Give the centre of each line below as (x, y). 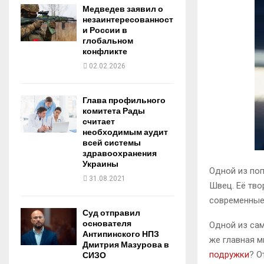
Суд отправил (111, 213)
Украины (100, 164)
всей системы (112, 143)
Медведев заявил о (123, 9)
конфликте (105, 52)
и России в (105, 30)
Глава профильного (124, 100)
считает (99, 122)
